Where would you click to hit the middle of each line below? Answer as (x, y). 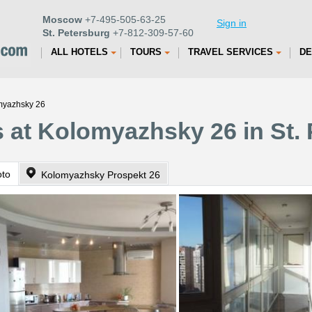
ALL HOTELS (79, 52)
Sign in (232, 23)
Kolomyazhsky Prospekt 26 (101, 175)
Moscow (62, 19)
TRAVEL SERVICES (231, 52)
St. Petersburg (76, 33)
